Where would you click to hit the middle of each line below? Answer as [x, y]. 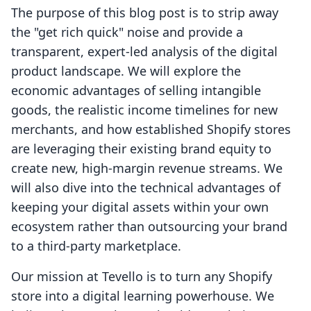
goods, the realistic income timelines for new [144, 110]
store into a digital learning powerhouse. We [143, 296]
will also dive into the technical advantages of [146, 188]
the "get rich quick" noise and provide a [127, 32]
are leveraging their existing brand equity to [141, 149]
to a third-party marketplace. [96, 246]
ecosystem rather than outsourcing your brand [149, 227]
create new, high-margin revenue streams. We [147, 168]
